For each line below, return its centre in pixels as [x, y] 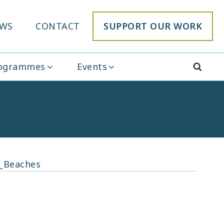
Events [92, 66]
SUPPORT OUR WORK [153, 26]
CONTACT [58, 26]
